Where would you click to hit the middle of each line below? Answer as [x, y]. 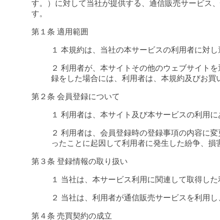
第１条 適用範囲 [60, 31]
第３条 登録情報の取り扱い [80, 161]
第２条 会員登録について [76, 96]
